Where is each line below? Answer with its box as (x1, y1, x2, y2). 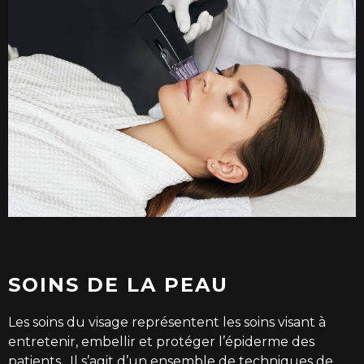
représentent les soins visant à (128, 314, 326, 330)
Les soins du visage (8, 314, 128, 330)
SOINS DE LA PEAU (8, 272, 228, 297)
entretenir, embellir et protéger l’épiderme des (8, 333, 314, 349)
